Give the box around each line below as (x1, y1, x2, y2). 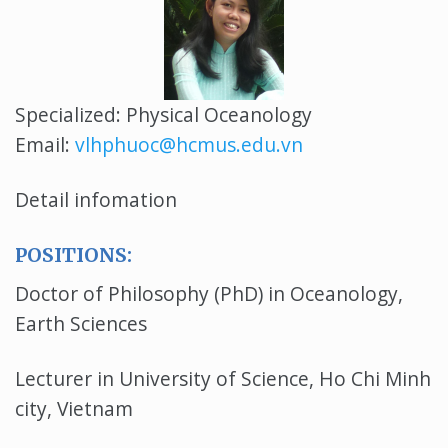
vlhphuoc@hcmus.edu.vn (75, 130, 303, 158)
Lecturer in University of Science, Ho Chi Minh (15, 365, 431, 393)
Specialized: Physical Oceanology (15, 100, 312, 128)
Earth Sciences (15, 310, 147, 338)
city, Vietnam (15, 395, 133, 423)
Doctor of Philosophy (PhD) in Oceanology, (15, 280, 403, 308)
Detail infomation (15, 185, 177, 213)
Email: (15, 130, 75, 158)
